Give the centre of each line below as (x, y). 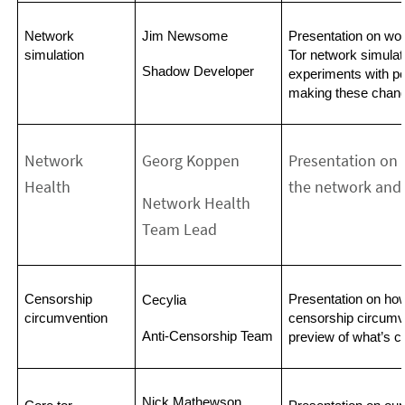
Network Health (197, 203)
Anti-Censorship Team (208, 337)
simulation (55, 56)
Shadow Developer (198, 72)
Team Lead (180, 230)
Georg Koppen (191, 161)
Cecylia (165, 301)
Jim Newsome (185, 37)
